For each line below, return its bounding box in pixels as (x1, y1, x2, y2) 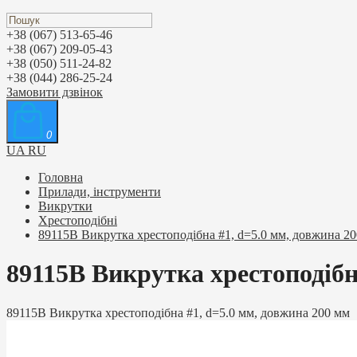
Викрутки (38, 199, 92, 213)
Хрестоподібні (38, 214, 117, 227)
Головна (38, 171, 83, 184)
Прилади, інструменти (38, 185, 161, 198)
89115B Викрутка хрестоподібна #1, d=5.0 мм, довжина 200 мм (6, 305, 350, 320)
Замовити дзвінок (6, 85, 103, 99)
